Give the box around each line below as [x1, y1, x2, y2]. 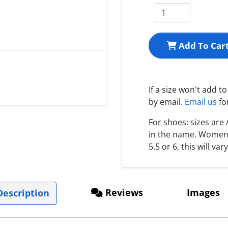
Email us [185, 96, 217, 107]
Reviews [103, 186, 143, 198]
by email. [149, 96, 185, 107]
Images [184, 186, 220, 198]
